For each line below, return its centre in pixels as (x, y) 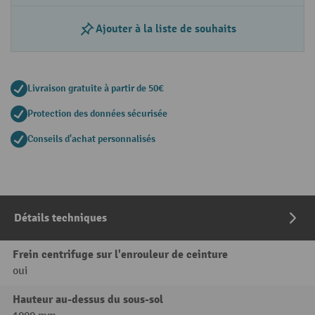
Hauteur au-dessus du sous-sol (88, 300)
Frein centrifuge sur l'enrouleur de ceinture (120, 255)
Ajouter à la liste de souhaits (166, 29)
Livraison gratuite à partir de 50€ (96, 89)
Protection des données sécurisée (97, 114)
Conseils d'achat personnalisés (91, 139)
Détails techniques (60, 218)
